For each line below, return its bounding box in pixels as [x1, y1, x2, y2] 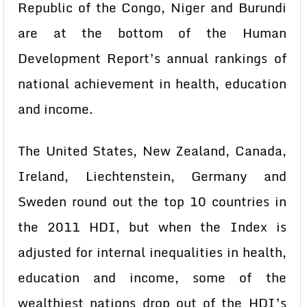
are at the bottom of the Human [18, 23, 286, 43]
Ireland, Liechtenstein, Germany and [18, 166, 286, 186]
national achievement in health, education [18, 73, 286, 94]
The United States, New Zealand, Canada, [18, 140, 286, 161]
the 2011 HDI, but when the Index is [18, 217, 286, 237]
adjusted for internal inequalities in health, [18, 242, 286, 262]
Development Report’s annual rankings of [18, 48, 286, 69]
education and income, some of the [18, 267, 286, 288]
